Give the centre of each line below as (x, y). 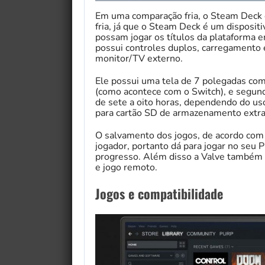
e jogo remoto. (126, 167)
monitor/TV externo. (139, 58)
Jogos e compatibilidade (159, 193)
